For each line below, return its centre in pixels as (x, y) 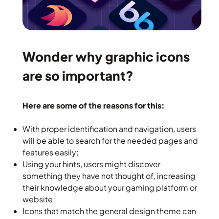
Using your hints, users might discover (91, 164)
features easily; (51, 152)
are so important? (78, 75)
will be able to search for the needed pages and (110, 140)
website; (39, 199)
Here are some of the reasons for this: (94, 105)
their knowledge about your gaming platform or (110, 187)
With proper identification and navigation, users (109, 129)
